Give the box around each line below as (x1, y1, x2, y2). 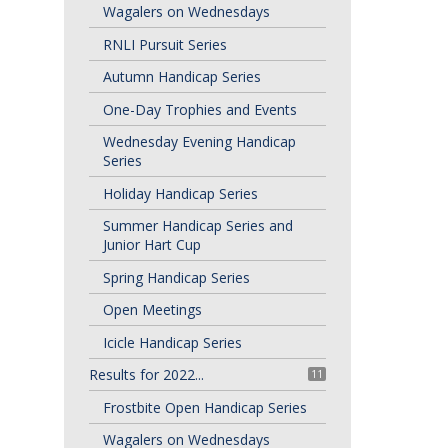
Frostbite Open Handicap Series (102, 397, 307, 417)
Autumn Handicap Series (102, 67, 261, 86)
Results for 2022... (88, 365, 204, 384)
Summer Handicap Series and (102, 216, 293, 235)
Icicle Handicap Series (102, 332, 242, 352)
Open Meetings (102, 300, 202, 319)
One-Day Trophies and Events (102, 99, 297, 119)
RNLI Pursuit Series (102, 34, 227, 54)
